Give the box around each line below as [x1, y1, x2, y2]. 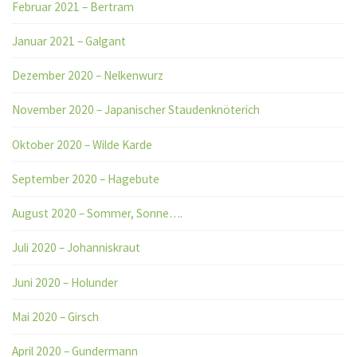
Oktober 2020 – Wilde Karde [12, 136, 153, 152]
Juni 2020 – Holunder [12, 274, 119, 290]
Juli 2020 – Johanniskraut [12, 240, 141, 256]
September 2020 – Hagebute [12, 171, 160, 186]
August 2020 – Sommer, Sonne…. [12, 206, 183, 222]
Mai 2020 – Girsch [12, 309, 100, 325]
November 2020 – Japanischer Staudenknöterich [12, 102, 261, 118]
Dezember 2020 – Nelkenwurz [12, 68, 164, 84]
